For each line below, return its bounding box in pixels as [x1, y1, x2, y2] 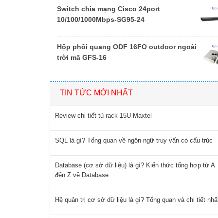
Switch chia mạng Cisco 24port [57, 5, 160, 13]
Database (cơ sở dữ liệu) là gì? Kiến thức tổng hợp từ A [55, 162, 215, 169]
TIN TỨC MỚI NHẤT [60, 89, 133, 97]
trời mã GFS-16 [57, 54, 107, 62]
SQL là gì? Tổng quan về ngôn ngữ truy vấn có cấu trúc [55, 137, 213, 145]
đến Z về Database [55, 171, 109, 179]
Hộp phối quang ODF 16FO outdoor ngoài [57, 43, 197, 51]
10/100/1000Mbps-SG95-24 [57, 16, 145, 24]
